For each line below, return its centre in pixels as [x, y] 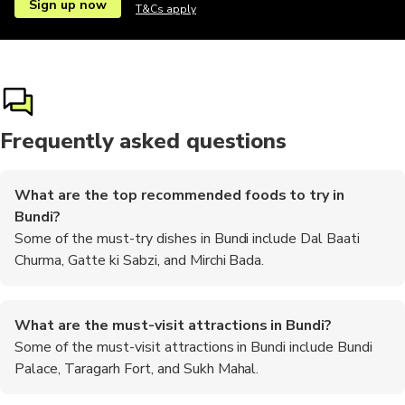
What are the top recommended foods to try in [180, 195]
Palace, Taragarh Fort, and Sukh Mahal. [137, 368]
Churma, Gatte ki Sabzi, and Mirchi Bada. [140, 260]
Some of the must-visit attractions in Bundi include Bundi [194, 347]
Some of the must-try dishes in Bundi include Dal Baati [188, 238]
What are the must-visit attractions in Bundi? [174, 325]
